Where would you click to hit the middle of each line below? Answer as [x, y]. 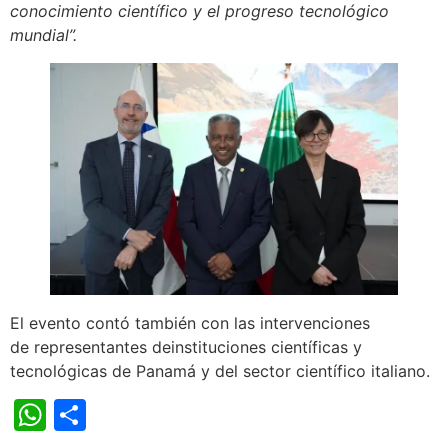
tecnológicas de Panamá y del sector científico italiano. [220, 370]
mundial [39, 34]
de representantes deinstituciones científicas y [186, 346]
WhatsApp [125, 414]
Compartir [162, 414]
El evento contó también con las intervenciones [190, 322]
